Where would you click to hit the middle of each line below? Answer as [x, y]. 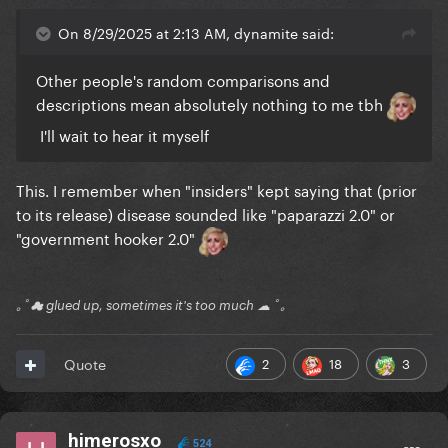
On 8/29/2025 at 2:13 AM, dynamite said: [196, 32]
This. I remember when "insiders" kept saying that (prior [216, 189]
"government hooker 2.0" [107, 237]
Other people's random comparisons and [183, 79]
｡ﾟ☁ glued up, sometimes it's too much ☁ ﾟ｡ [151, 305]
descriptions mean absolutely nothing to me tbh [211, 103]
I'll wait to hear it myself [122, 134]
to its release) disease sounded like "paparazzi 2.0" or [205, 213]
